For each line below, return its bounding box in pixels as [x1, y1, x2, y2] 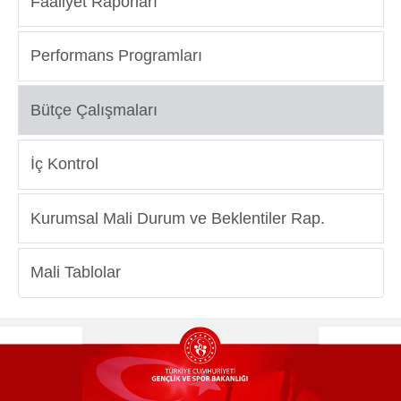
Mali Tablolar [30, 263, 121, 282]
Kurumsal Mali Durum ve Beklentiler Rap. [30, 209, 325, 227]
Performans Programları [30, 47, 202, 65]
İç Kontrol [30, 155, 98, 174]
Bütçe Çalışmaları [30, 100, 158, 119]
